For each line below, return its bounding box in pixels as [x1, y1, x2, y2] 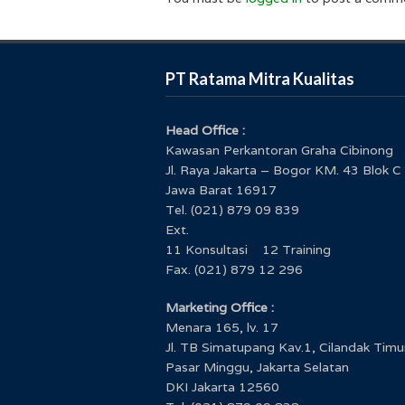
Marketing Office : [165, 298, 274, 316]
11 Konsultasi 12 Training [165, 240, 331, 258]
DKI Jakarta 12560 [165, 378, 279, 395]
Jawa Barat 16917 [165, 181, 277, 198]
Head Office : [165, 121, 245, 138]
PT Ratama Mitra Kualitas [165, 68, 354, 89]
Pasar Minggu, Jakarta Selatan [165, 358, 349, 375]
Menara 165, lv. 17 [165, 318, 278, 335]
